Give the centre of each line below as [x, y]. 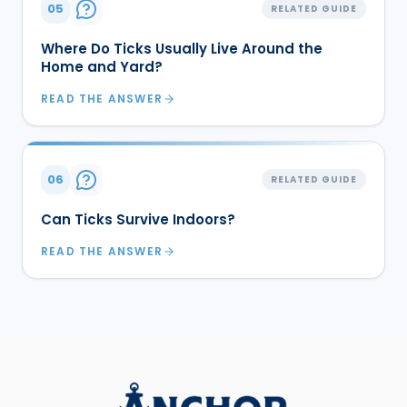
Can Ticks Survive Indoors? [138, 219]
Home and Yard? [102, 66]
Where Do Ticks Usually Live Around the [182, 48]
